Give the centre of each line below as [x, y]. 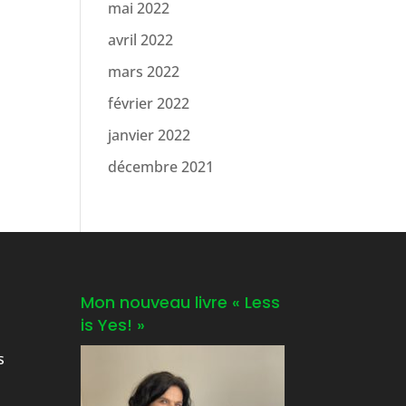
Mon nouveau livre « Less [181, 302]
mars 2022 [144, 72]
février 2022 [149, 103]
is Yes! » [113, 324]
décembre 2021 [161, 167]
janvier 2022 [150, 135]
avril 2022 [141, 40]
